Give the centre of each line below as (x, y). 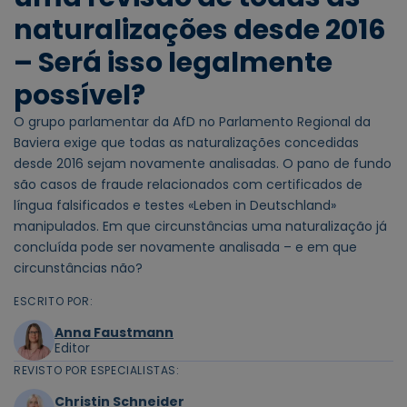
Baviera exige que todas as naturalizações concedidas (186, 143)
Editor (72, 348)
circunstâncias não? (78, 268)
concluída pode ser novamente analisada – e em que (185, 248)
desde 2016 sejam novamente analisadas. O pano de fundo (203, 164)
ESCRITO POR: (54, 302)
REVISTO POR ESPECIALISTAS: (97, 371)
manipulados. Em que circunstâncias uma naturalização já (200, 227)
